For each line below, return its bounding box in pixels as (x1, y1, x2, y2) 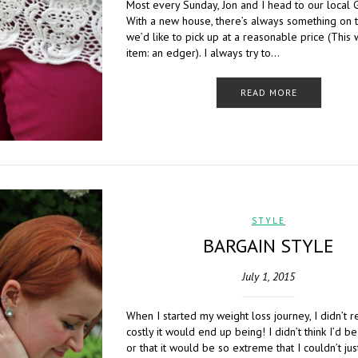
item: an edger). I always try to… (126, 46, 280, 60)
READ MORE (240, 86, 297, 98)
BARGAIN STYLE (203, 233, 334, 258)
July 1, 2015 (242, 269, 295, 284)
